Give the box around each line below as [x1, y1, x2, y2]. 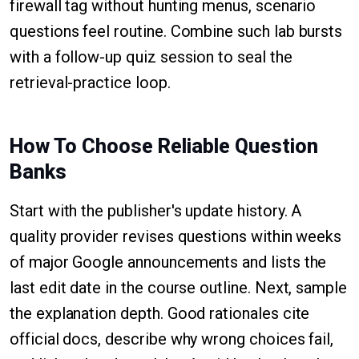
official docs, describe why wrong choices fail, [10, 329, 334, 349]
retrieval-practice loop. [10, 73, 171, 92]
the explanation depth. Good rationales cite [10, 304, 310, 323]
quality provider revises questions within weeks [10, 227, 342, 246]
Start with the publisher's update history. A [10, 201, 302, 220]
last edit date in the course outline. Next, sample [10, 278, 348, 297]
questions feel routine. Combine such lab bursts [10, 22, 343, 41]
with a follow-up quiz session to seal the [10, 47, 292, 67]
